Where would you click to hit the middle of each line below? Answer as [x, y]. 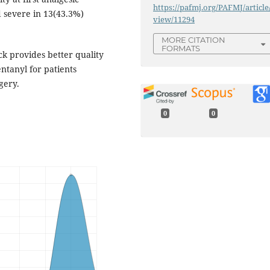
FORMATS [181, 49]
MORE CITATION [194, 40]
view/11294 [174, 20]
